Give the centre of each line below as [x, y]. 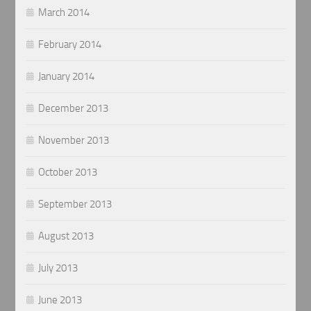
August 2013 [66, 236]
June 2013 [60, 300]
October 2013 [68, 172]
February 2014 [70, 44]
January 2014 [67, 76]
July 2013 [58, 268]
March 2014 [64, 12]
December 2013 [74, 108]
